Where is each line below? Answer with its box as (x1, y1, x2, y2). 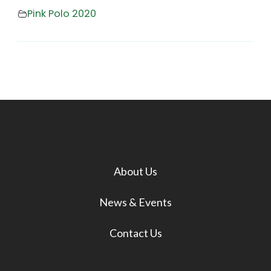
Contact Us (109, 226, 162, 240)
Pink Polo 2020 (27, 7, 96, 21)
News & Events (99, 195, 172, 209)
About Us (114, 164, 157, 178)
